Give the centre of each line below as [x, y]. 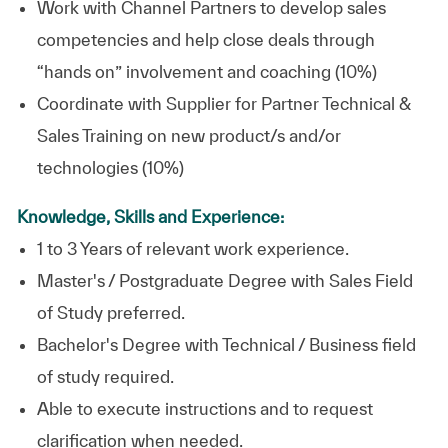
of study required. [105, 376]
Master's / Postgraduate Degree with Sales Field [224, 280]
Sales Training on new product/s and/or [188, 135]
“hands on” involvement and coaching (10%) [206, 71]
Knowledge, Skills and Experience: [150, 216]
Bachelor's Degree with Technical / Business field [226, 344]
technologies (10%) [110, 167]
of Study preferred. [110, 312]
